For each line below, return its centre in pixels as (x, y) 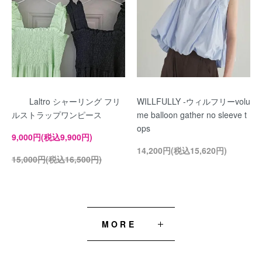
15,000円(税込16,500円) (57, 159)
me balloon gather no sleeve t (192, 115)
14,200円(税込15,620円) (182, 150)
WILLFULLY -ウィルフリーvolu (194, 101)
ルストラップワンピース (57, 115)
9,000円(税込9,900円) (52, 137)
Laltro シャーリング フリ (75, 101)
